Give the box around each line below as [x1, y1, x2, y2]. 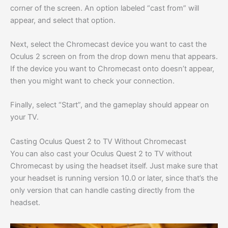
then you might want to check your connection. [10, 76, 175, 86]
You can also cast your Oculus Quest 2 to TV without [10, 149, 192, 158]
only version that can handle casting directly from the [10, 185, 194, 195]
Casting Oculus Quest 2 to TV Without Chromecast [10, 136, 186, 146]
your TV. [10, 112, 39, 122]
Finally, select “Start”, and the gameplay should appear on [10, 100, 209, 110]
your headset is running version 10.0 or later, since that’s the [10, 173, 218, 183]
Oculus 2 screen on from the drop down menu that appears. [10, 52, 218, 62]
